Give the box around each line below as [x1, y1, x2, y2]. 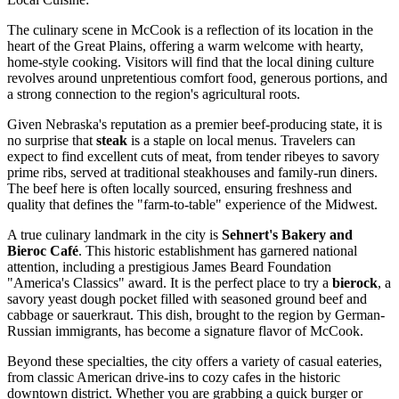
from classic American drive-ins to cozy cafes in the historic [7, 370, 340, 386]
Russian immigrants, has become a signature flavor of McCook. [7, 323, 363, 339]
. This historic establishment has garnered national [78, 243, 357, 259]
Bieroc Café [7, 243, 78, 259]
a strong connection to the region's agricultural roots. [7, 86, 300, 102]
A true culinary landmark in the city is [7, 227, 222, 243]
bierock [332, 275, 378, 291]
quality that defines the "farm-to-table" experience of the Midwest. [7, 197, 378, 213]
